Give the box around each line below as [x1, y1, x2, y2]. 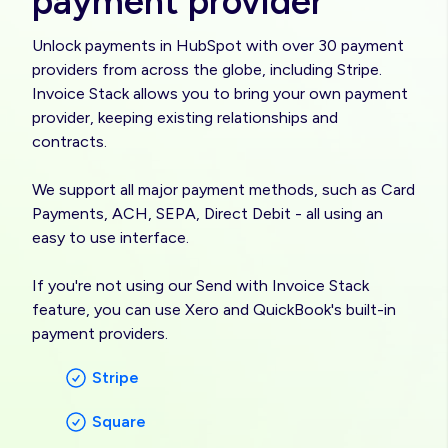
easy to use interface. [32, 227, 189, 247]
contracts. [32, 131, 107, 151]
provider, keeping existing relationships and [32, 107, 338, 127]
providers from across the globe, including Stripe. [32, 59, 382, 79]
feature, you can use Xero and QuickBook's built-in [32, 299, 396, 319]
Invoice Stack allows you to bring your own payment [32, 83, 408, 103]
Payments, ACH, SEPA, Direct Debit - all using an [32, 203, 383, 223]
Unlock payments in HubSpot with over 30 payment [32, 35, 404, 55]
